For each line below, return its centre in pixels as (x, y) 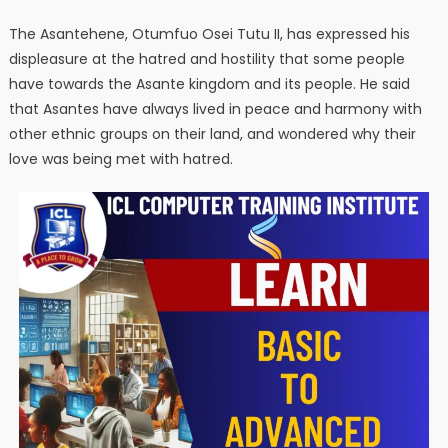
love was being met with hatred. (120, 159)
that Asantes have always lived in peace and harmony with (215, 109)
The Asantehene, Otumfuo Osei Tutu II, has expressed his (209, 34)
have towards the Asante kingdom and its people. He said (209, 84)
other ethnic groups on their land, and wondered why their (212, 134)
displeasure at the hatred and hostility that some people (206, 59)
